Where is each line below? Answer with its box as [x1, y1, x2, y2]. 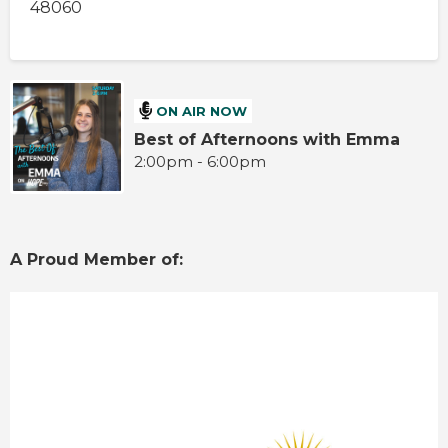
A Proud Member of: [10, 250, 188, 270]
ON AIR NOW [156, 102, 248, 119]
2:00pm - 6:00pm [134, 152, 267, 172]
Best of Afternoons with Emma [134, 130, 401, 150]
